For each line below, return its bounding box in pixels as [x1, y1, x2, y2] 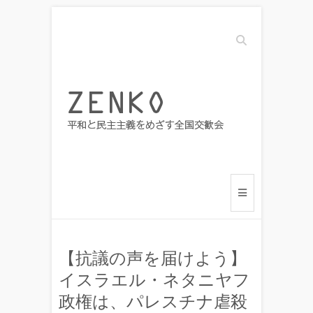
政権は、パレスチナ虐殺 [59, 292, 247, 311]
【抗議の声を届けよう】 [59, 249, 247, 268]
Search [232, 30, 259, 42]
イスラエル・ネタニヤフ [59, 270, 250, 289]
